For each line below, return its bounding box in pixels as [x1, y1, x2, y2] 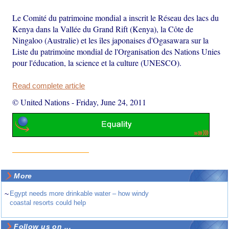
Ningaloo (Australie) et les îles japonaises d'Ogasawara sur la [12, 34, 209, 45]
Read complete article [12, 81, 85, 90]
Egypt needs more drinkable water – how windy [10, 190, 149, 198]
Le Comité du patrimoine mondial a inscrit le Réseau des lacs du [12, 12, 219, 23]
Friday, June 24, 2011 [76, 96, 147, 107]
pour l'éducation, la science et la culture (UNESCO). [12, 57, 182, 68]
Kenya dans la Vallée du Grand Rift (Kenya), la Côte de [12, 23, 194, 34]
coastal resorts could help [10, 199, 86, 207]
